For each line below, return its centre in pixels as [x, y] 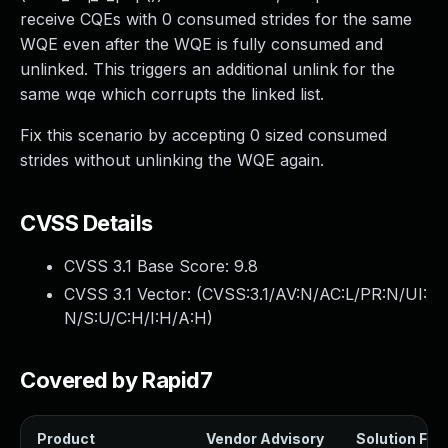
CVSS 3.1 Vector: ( [133, 294]
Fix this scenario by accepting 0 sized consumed [203, 135]
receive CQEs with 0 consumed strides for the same [216, 19]
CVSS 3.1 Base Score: [149, 266]
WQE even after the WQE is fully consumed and [201, 44]
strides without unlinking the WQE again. [172, 160]
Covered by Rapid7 [116, 380]
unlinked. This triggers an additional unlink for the [207, 69]
